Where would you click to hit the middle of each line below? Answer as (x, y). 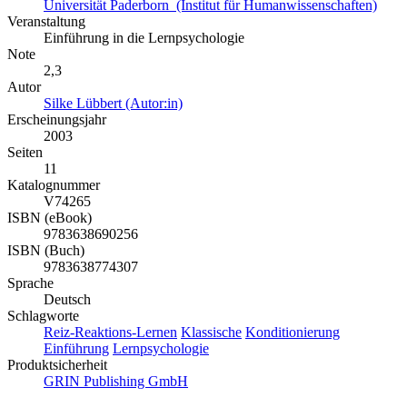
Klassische (211, 332)
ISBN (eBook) (50, 217)
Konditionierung (293, 332)
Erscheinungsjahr (57, 119)
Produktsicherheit (57, 364)
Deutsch (67, 299)
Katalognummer (54, 184)
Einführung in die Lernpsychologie (144, 37)
